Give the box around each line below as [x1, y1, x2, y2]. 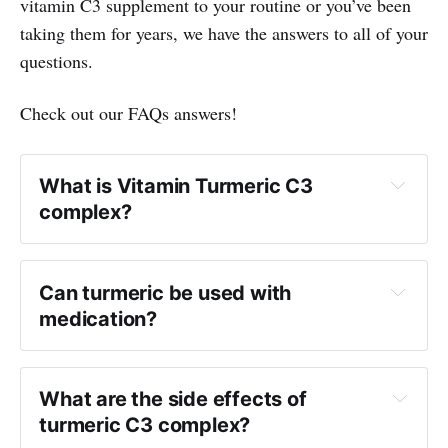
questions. [20, 49, 93, 74]
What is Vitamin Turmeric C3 [39, 174, 313, 199]
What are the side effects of [39, 387, 307, 412]
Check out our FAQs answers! [20, 101, 237, 126]
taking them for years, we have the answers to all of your [20, 21, 428, 46]
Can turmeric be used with [39, 280, 292, 305]
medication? [39, 306, 157, 331]
